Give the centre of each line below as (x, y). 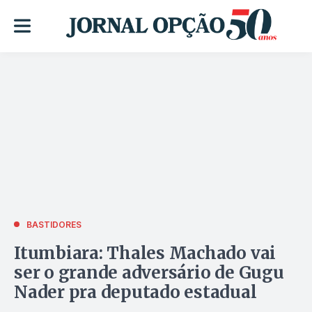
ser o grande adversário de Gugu (149, 272)
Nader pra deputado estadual (135, 292)
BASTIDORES (54, 224)
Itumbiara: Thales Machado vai (145, 253)
